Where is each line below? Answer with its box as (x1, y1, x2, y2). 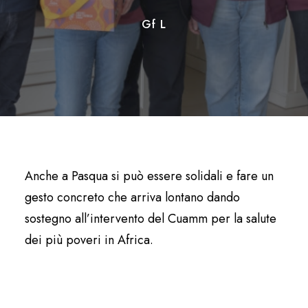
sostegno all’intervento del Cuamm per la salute (25, 210, 276, 228)
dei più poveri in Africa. (25, 231, 153, 249)
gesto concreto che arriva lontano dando (25, 188, 240, 206)
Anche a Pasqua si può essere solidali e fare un (25, 167, 274, 185)
